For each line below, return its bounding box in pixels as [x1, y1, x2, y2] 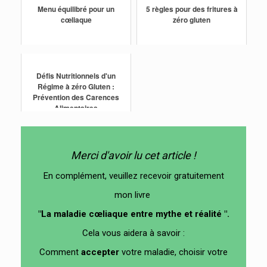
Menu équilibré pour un [38, 4, 114, 15]
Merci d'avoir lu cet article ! [71, 149, 196, 162]
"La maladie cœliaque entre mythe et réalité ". [38, 209, 229, 220]
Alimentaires [54, 103, 98, 114]
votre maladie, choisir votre [119, 247, 228, 258]
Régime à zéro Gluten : [38, 81, 114, 92]
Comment [39, 247, 79, 258]
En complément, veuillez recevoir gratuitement [43, 170, 224, 182]
